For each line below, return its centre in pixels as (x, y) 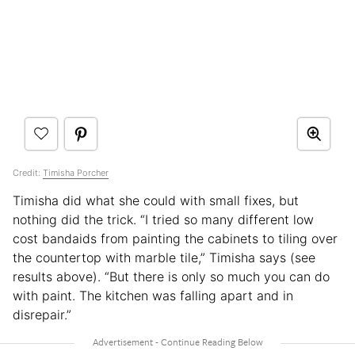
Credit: (28, 172)
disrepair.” (42, 314)
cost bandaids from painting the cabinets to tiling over (175, 238)
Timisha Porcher (76, 172)
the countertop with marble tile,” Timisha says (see (164, 257)
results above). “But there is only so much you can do (171, 276)
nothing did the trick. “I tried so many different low (163, 219)
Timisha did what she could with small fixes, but (156, 200)
